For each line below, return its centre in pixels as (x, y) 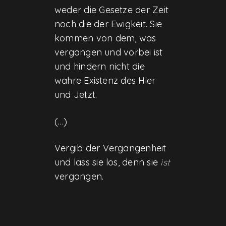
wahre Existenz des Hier (105, 81)
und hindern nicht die (99, 67)
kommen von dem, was (105, 38)
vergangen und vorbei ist (108, 52)
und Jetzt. (76, 95)
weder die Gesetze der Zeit (111, 10)
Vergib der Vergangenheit (110, 148)
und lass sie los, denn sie (107, 162)
